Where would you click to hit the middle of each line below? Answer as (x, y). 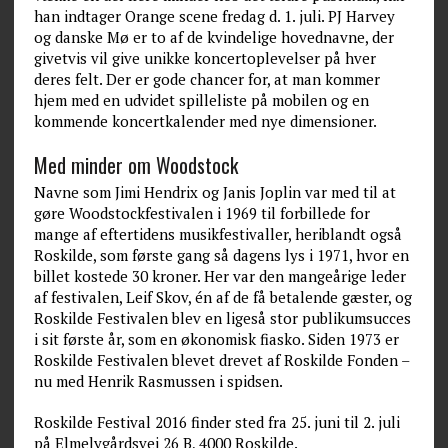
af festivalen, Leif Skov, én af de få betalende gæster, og (222, 297)
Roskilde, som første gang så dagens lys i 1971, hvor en (221, 255)
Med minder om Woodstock (135, 165)
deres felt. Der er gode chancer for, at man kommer (206, 79)
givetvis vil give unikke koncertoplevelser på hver (204, 58)
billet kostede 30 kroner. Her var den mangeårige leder (219, 276)
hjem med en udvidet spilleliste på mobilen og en (201, 100)
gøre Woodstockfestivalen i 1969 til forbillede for (201, 213)
